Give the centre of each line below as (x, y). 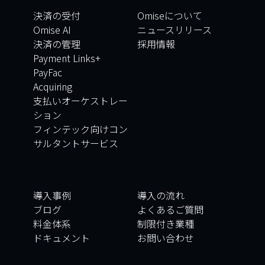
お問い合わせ (166, 238)
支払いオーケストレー (80, 101)
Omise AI (52, 30)
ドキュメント (62, 238)
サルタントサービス (76, 143)
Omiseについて (170, 16)
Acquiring (53, 87)
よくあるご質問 (170, 210)
